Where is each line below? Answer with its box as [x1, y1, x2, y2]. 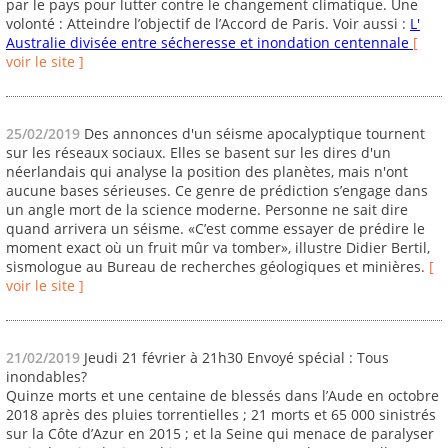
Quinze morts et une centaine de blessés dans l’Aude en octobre [6, 385, 439, 405]
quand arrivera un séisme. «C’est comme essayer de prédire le [6, 219, 425, 239]
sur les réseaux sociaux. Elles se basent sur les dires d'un [6, 143, 391, 163]
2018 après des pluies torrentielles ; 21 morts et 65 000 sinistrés [6, 404, 436, 424]
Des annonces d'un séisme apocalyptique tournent [84, 124, 425, 144]
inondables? [6, 366, 87, 386]
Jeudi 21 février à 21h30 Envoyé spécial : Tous [84, 347, 389, 367]
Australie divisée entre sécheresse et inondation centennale [6, 33, 413, 53]
